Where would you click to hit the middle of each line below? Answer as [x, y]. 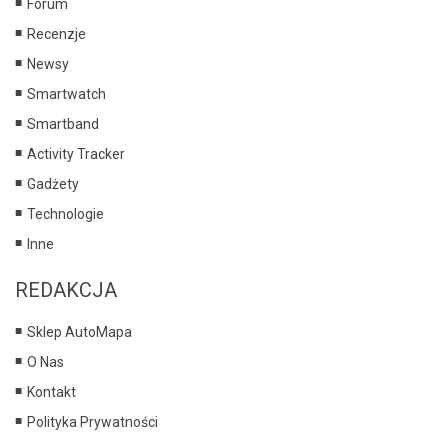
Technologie [65, 213]
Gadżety [53, 183]
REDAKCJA [66, 289]
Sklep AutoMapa [79, 331]
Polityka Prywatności [92, 421]
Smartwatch [66, 93]
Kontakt [51, 391]
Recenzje [56, 33]
